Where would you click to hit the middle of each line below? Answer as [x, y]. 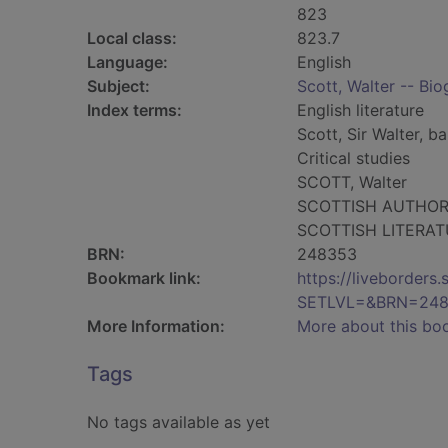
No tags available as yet [178, 422]
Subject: [118, 86]
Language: [127, 62]
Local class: [132, 38]
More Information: [156, 326]
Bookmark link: [144, 278]
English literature [360, 110]
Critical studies [353, 158]
